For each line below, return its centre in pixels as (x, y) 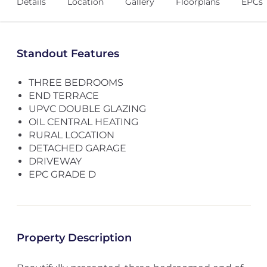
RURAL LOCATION (71, 135)
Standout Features (68, 54)
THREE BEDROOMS (76, 83)
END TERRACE (63, 96)
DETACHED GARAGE (77, 148)
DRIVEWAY (55, 161)
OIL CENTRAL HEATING (83, 122)
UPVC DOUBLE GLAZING (87, 109)
